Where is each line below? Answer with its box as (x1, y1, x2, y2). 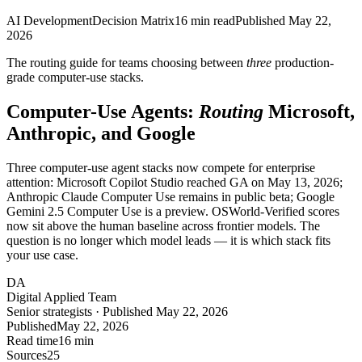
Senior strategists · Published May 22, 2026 (6, 304, 228, 318)
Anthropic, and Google (6, 122, 196, 144)
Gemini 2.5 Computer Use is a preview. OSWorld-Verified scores (6, 204, 339, 218)
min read (187, 14, 235, 27)
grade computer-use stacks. (6, 70, 144, 84)
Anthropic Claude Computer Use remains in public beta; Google (6, 189, 335, 204)
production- (275, 56, 334, 69)
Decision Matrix (92, 14, 175, 27)
